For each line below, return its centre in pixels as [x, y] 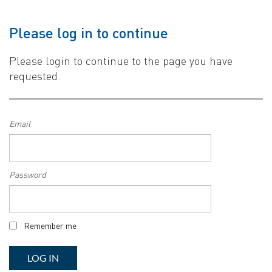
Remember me [50, 226]
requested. [35, 76]
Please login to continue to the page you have [121, 61]
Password [28, 175]
